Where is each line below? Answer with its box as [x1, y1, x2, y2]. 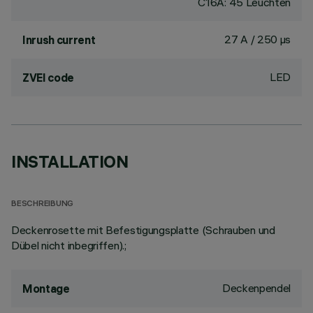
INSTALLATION [11, 151, 129, 172]
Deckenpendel [221, 281, 291, 295]
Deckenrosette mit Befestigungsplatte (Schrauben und [11, 223, 275, 237]
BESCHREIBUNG [11, 200, 74, 209]
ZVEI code [22, 71, 75, 85]
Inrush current [22, 33, 96, 47]
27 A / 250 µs [224, 32, 291, 46]
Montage [22, 282, 70, 296]
